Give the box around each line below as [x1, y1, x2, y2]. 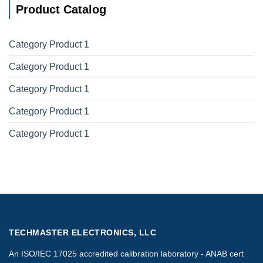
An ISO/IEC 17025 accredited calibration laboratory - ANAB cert [9, 249, 244, 259]
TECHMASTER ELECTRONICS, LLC [9, 228, 157, 238]
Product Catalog [16, 3, 106, 16]
